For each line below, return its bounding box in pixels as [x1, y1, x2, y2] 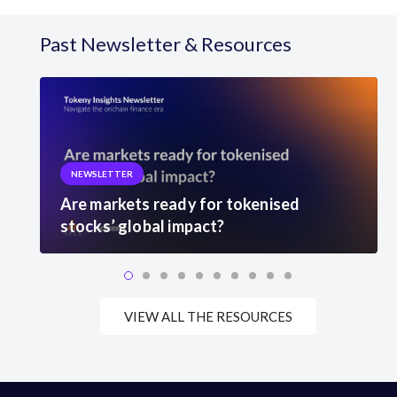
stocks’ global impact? [59, 216, 225, 237]
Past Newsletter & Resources [39, 31, 292, 56]
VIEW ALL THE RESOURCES [124, 308, 293, 325]
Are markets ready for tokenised [59, 194, 300, 214]
